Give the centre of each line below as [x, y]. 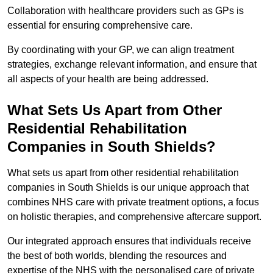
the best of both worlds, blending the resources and [117, 256]
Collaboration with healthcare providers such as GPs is [126, 11]
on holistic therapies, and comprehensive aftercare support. [134, 217]
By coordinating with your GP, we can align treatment [121, 50]
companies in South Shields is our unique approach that [128, 188]
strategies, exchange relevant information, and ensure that [132, 65]
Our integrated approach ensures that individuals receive [129, 241]
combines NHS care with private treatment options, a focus [133, 202]
